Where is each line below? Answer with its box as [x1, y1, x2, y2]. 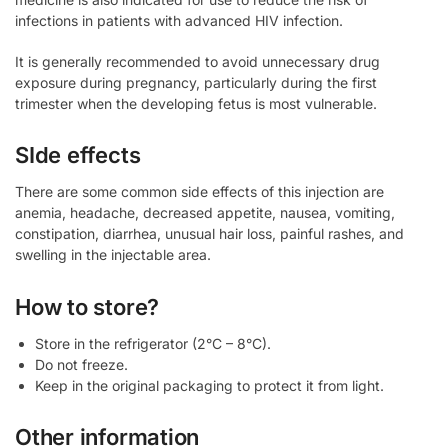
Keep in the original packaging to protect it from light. [35, 376, 384, 394]
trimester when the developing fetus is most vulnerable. [15, 94, 377, 112]
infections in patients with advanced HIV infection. [15, 12, 343, 30]
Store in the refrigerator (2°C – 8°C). [35, 334, 271, 352]
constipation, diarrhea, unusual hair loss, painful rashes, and [15, 225, 404, 243]
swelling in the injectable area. [15, 246, 211, 264]
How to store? [15, 293, 160, 320]
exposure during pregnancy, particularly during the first [15, 73, 377, 91]
